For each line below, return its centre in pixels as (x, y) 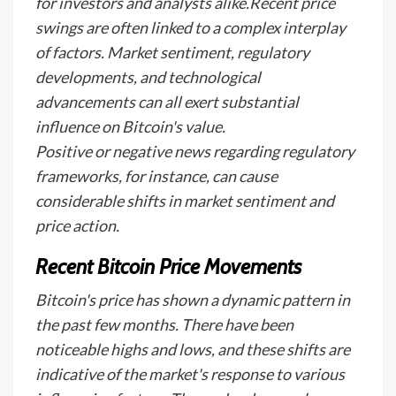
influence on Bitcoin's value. (130, 126)
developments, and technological (148, 77)
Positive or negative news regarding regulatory (195, 151)
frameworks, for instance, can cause (156, 176)
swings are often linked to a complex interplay (190, 27)
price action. (77, 225)
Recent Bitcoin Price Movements (168, 267)
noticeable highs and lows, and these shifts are (193, 349)
